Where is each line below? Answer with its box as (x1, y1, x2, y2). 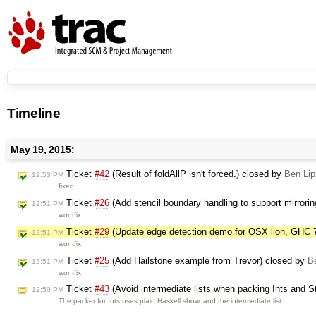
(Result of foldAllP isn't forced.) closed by (109, 169, 284, 180)
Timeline (7, 106, 61, 121)
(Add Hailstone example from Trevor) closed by (109, 255, 308, 266)
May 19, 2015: (11, 144, 75, 155)
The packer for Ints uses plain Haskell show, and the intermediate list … (59, 297, 291, 305)
